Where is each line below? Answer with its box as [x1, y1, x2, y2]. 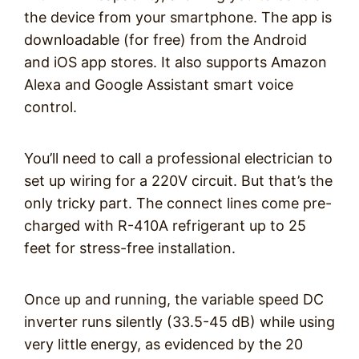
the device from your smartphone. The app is [24, 9, 332, 26]
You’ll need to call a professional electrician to [24, 150, 333, 167]
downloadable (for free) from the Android [24, 31, 307, 48]
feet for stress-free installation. [24, 240, 236, 256]
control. [24, 99, 77, 115]
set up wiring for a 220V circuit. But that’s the [24, 172, 333, 189]
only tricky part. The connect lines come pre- [24, 195, 332, 212]
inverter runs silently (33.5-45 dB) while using [24, 313, 335, 330]
